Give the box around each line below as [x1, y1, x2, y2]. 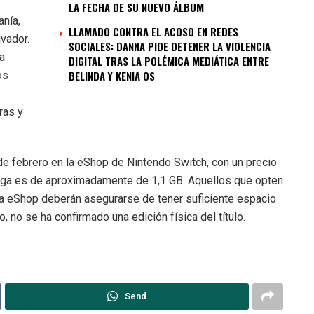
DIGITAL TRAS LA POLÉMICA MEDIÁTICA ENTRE [69, 53, 269, 69]
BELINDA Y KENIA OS [69, 67, 155, 83]
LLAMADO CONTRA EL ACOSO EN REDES [69, 23, 238, 39]
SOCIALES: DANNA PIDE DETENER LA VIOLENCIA [69, 38, 271, 54]
